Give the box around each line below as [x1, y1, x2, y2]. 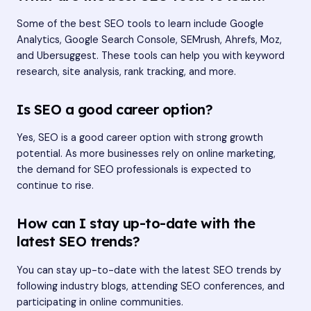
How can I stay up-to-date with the [17, 215, 255, 233]
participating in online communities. [17, 295, 183, 309]
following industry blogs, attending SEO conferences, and [17, 279, 285, 293]
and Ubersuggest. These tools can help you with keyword [17, 49, 285, 63]
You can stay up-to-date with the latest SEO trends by [17, 263, 281, 277]
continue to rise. [17, 179, 94, 193]
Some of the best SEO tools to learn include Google [17, 17, 264, 31]
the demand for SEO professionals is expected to [17, 163, 251, 177]
